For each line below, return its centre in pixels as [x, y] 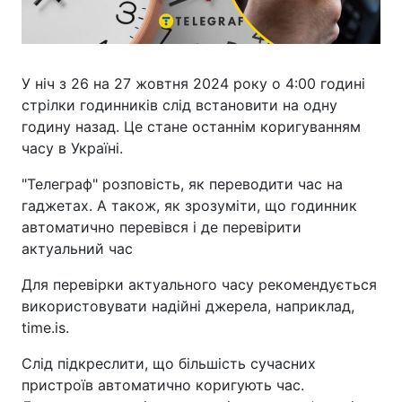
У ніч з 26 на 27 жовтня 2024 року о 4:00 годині [193, 83]
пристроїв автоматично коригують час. [163, 385]
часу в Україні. [72, 148]
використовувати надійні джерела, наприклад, [188, 306]
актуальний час [77, 249]
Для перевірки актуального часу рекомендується [199, 284]
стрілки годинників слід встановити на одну [179, 105]
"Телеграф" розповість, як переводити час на [182, 184]
